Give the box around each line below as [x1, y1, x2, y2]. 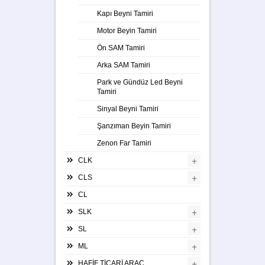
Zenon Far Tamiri [97, 138, 151, 147]
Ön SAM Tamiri [97, 43, 145, 52]
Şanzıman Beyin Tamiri [97, 121, 171, 130]
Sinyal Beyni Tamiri [97, 104, 159, 113]
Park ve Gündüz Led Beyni [97, 77, 183, 86]
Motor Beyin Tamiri [97, 26, 157, 35]
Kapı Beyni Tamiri [97, 9, 153, 18]
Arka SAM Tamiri [97, 60, 150, 69]
